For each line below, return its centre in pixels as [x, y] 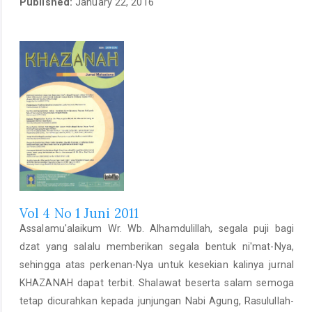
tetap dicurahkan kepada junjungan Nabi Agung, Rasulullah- [157, 301]
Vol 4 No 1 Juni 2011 [79, 214]
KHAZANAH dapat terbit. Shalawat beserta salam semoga [157, 283]
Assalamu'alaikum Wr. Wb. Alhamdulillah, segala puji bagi [157, 229]
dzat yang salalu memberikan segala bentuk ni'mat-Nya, [157, 247]
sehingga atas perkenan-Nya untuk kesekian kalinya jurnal [157, 265]
